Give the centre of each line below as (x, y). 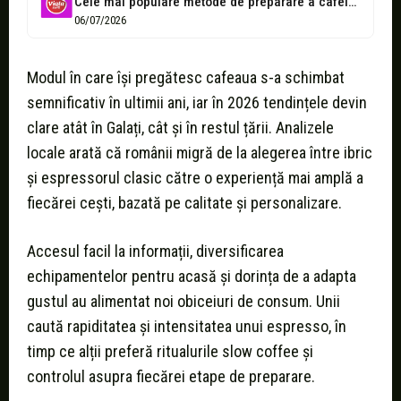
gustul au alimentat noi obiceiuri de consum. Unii (183, 302)
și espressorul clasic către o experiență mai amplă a (195, 178)
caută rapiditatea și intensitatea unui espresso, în (187, 327)
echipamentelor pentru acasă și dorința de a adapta (192, 277)
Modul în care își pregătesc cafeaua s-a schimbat (186, 78)
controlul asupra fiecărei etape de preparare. (171, 377)
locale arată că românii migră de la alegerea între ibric (200, 153)
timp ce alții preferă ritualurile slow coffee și (170, 352)
